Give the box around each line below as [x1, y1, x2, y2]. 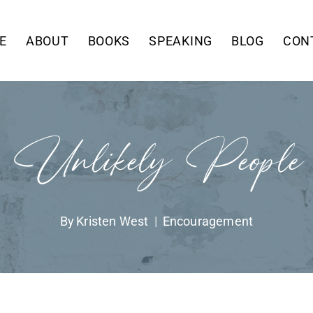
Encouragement [162, 213, 254, 228]
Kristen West [76, 213, 149, 228]
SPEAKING [149, 33, 212, 48]
